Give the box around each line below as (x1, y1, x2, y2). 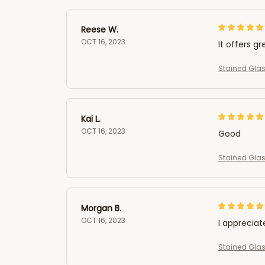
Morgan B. (81, 202, 121, 214)
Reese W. (81, 24, 118, 35)
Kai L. (81, 113, 101, 125)
